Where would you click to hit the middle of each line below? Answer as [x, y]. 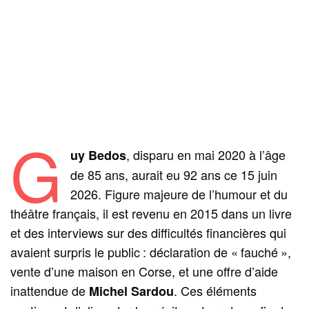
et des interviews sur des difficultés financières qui [149, 232]
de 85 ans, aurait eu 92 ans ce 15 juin [173, 174]
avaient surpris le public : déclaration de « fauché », [151, 251]
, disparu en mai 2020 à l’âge [206, 154]
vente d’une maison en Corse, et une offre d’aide [144, 271]
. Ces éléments [216, 290]
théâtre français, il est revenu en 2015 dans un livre [151, 213]
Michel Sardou [132, 291]
